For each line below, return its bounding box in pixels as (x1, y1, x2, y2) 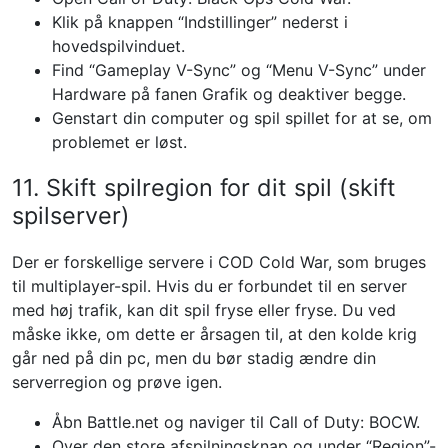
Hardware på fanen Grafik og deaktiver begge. (52, 84, 406, 104)
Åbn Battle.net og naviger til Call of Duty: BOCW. (52, 412, 420, 432)
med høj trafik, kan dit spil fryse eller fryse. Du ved (12, 300, 396, 320)
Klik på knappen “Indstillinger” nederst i (52, 12, 348, 32)
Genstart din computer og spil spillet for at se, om (52, 108, 432, 128)
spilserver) (12, 201, 130, 230)
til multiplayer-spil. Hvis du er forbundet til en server (12, 276, 407, 296)
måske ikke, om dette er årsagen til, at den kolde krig (12, 324, 417, 344)
